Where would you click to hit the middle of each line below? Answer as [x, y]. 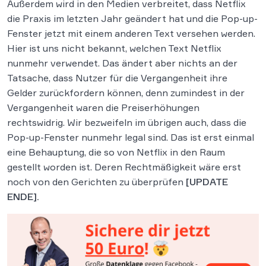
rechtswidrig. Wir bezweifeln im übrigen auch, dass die [127, 122]
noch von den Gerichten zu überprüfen [96, 182]
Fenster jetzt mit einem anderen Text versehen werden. [131, 33]
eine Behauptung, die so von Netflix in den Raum [116, 152]
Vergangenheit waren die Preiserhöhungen [103, 107]
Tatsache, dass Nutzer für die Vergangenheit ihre [117, 78]
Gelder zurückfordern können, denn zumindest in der [126, 93]
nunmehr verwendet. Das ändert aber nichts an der [122, 63]
